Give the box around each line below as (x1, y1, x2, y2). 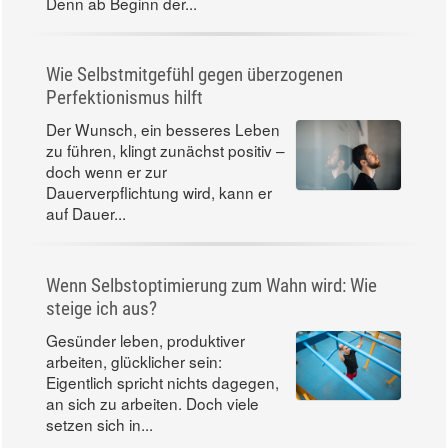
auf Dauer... (46, 202, 126, 225)
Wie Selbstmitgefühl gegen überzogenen (46, 63, 343, 87)
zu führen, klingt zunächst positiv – (46, 139, 285, 162)
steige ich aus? (46, 296, 157, 320)
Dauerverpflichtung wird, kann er (46, 181, 272, 204)
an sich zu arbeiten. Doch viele (46, 391, 259, 414)
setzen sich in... (46, 412, 153, 435)
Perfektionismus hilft (46, 86, 203, 110)
